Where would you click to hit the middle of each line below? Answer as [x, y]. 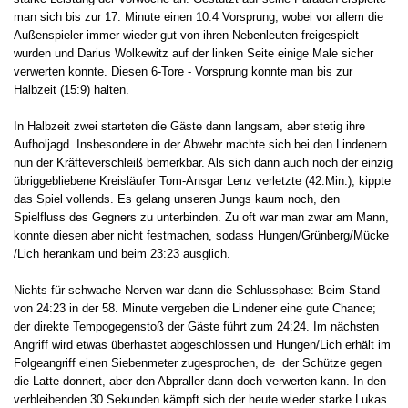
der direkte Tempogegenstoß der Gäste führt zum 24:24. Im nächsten [196, 326]
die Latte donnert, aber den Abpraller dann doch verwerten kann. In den [200, 381]
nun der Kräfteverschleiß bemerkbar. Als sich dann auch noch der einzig [203, 162]
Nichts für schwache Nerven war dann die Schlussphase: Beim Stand [197, 290]
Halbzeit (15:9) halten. [71, 89]
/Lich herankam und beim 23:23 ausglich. [122, 253]
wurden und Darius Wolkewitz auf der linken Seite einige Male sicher [194, 53]
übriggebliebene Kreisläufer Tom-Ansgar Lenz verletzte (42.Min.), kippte [202, 180]
